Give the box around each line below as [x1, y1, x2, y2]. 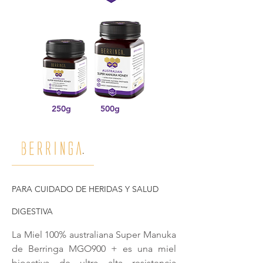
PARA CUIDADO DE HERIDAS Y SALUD [12, 184, 159, 194]
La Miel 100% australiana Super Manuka [12, 229, 176, 240]
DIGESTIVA [12, 206, 53, 217]
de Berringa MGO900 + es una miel [12, 243, 176, 254]
